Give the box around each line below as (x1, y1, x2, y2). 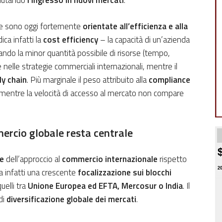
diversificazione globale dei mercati (6, 193, 136, 206)
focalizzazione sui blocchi (78, 166, 171, 179)
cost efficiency (43, 33, 98, 47)
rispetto (158, 153, 187, 166)
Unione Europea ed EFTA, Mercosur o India (28, 179, 183, 193)
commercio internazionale (62, 153, 158, 166)
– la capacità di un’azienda (98, 33, 190, 47)
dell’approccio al (4, 153, 62, 166)
